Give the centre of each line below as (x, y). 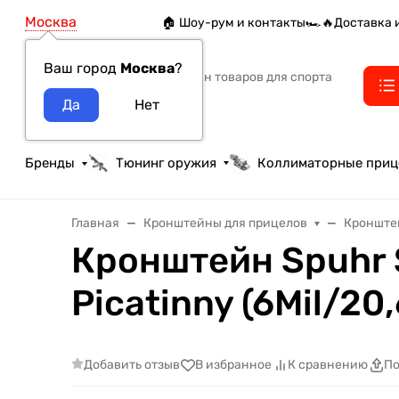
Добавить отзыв (131, 364)
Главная (95, 224)
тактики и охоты (146, 96)
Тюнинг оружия (167, 163)
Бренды (50, 163)
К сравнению (327, 365)
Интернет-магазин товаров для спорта (214, 77)
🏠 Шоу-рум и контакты (234, 22)
